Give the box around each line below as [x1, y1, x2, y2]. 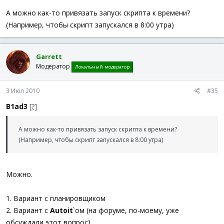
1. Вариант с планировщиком [6, 193, 105, 203]
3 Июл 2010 [6, 86, 39, 95]
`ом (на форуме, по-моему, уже [73, 205, 179, 215]
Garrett [36, 51, 62, 61]
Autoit [50, 205, 73, 215]
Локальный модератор [75, 63, 129, 70]
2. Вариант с [6, 205, 50, 215]
